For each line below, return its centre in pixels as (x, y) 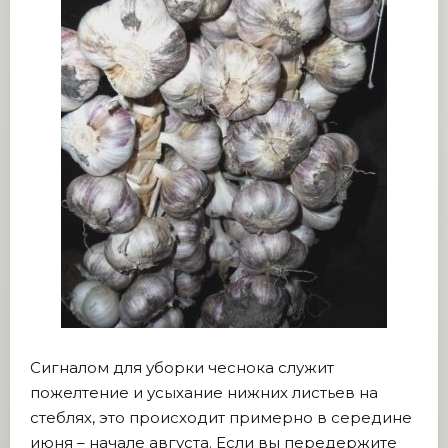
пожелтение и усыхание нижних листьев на (204, 392)
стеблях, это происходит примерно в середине (221, 417)
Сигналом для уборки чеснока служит (182, 367)
